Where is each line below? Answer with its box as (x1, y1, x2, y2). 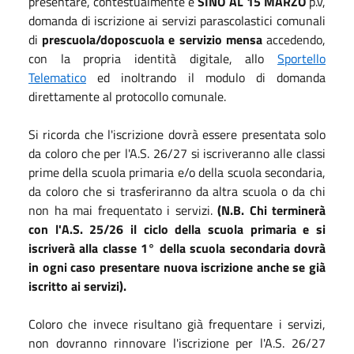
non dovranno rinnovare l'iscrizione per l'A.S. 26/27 (28, 333, 326, 352)
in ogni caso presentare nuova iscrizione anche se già (28, 257, 326, 277)
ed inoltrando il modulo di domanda (86, 67, 326, 87)
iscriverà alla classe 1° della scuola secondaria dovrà (28, 238, 326, 258)
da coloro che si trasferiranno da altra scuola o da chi (28, 181, 326, 201)
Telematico (28, 67, 86, 87)
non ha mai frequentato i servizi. (28, 200, 217, 220)
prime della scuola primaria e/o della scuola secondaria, (28, 162, 326, 182)
